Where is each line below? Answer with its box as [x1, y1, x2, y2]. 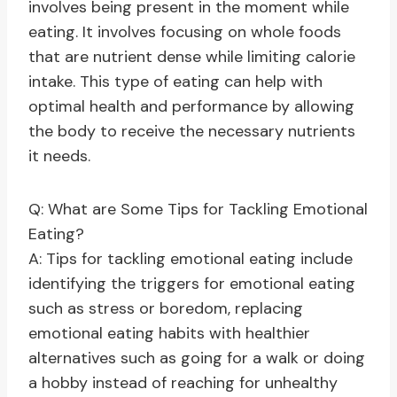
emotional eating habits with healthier [28, 323, 310, 345]
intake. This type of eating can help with [28, 71, 323, 93]
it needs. [28, 145, 90, 167]
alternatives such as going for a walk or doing [28, 347, 365, 370]
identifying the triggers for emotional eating [28, 273, 355, 295]
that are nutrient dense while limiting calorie [28, 46, 355, 68]
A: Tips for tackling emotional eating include [28, 248, 353, 270]
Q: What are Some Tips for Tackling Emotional [28, 198, 368, 221]
